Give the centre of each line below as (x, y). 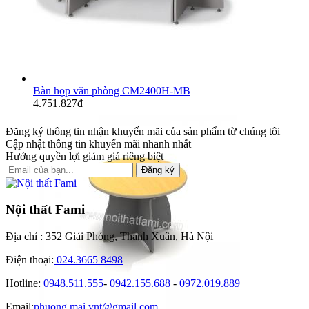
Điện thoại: (30, 260)
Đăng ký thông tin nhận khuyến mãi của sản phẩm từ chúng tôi (143, 131)
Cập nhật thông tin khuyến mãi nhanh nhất (98, 143)
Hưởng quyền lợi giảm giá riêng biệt (84, 156)
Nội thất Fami (45, 210)
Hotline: (24, 283)
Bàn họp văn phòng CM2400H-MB (112, 91)
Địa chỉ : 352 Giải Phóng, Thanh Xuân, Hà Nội (109, 237)
